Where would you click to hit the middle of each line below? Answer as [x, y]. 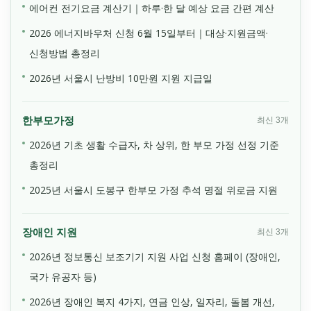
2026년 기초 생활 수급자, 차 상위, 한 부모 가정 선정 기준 [154, 144]
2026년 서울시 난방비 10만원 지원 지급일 [121, 78]
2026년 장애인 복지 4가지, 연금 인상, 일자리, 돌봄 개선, [152, 301]
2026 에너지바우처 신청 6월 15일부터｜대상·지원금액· [149, 33]
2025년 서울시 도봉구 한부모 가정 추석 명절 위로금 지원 [153, 190]
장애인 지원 [50, 232]
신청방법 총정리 [65, 53]
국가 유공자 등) [63, 276]
